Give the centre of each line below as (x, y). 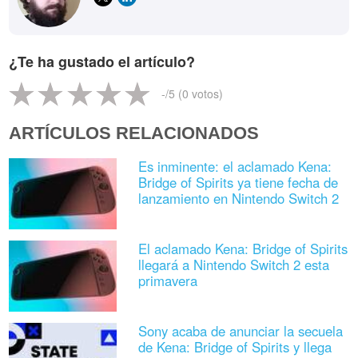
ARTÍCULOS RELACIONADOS (134, 133)
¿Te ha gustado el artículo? (102, 62)
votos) (206, 93)
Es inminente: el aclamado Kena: (235, 166)
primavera (167, 280)
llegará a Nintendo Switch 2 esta (233, 264)
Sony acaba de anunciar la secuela (240, 331)
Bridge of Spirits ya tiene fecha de (238, 182)
